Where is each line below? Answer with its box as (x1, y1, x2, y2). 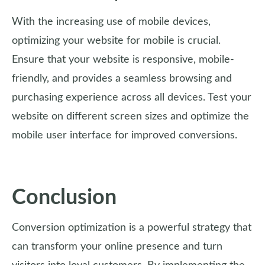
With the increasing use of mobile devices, (12, 17, 211, 27)
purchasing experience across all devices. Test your (12, 92, 251, 103)
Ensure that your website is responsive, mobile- (12, 54, 234, 65)
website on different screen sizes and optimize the (12, 111, 249, 122)
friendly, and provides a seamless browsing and (12, 73, 232, 84)
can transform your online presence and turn (12, 241, 222, 252)
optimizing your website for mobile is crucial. (12, 35, 221, 46)
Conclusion (12, 187, 117, 208)
